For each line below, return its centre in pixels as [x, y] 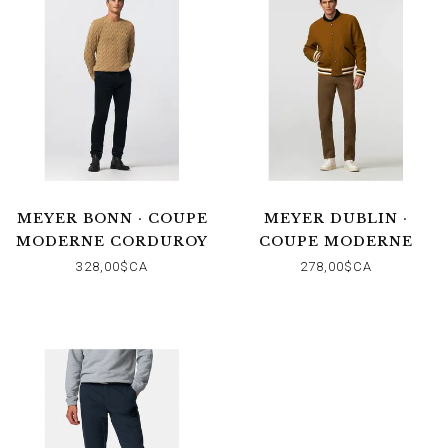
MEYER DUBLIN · [336, 218]
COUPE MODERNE [336, 241]
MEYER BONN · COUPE [112, 218]
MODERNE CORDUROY [112, 241]
